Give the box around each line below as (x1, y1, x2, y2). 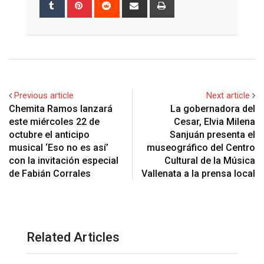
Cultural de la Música (164, 154, 255, 166)
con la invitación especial (9, 154, 118, 166)
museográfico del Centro (147, 141, 255, 153)
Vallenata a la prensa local (141, 167, 255, 179)
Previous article (14, 90, 74, 101)
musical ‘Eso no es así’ (9, 141, 108, 153)
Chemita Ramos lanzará (9, 103, 113, 114)
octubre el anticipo (9, 128, 90, 140)
